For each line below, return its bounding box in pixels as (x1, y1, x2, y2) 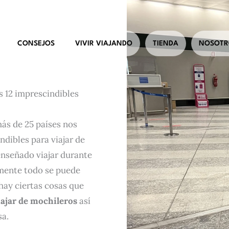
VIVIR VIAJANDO (75, 39, 132, 47)
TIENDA (153, 39, 178, 47)
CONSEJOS (17, 39, 55, 47)
